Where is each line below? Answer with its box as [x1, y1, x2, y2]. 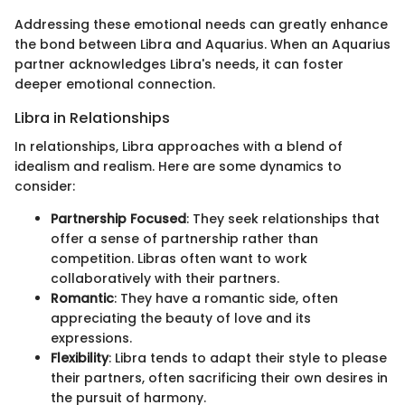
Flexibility [51, 348, 108, 367]
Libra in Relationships [14, 107, 170, 128]
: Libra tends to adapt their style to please [108, 348, 387, 367]
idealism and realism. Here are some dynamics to [14, 156, 342, 175]
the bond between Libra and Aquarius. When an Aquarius [14, 34, 391, 53]
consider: [14, 176, 75, 195]
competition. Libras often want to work [51, 249, 307, 268]
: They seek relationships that [186, 209, 380, 228]
